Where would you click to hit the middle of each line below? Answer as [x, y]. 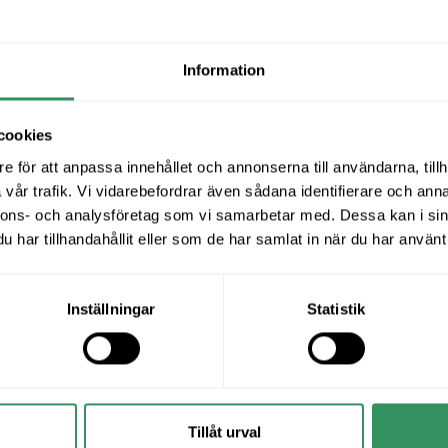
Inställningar [111, 309]
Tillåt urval [224, 432]
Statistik [336, 309]
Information [224, 70]
